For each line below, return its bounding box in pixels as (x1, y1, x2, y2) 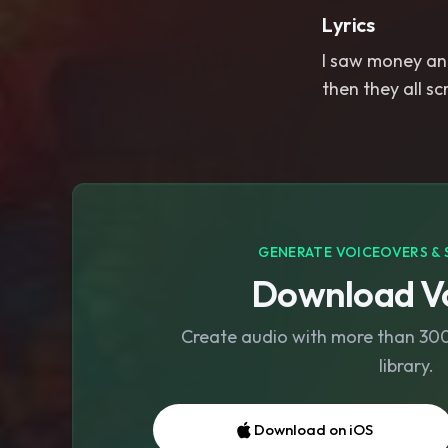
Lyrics (322, 12, 375, 37)
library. (379, 354, 434, 378)
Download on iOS (253, 420, 373, 440)
